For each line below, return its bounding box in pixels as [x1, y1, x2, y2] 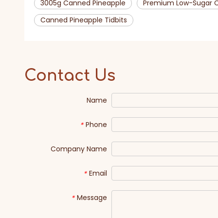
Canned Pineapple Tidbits [40, 15, 127, 25]
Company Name [51, 144, 107, 154]
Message [77, 193, 107, 202]
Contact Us [24, 67, 115, 84]
